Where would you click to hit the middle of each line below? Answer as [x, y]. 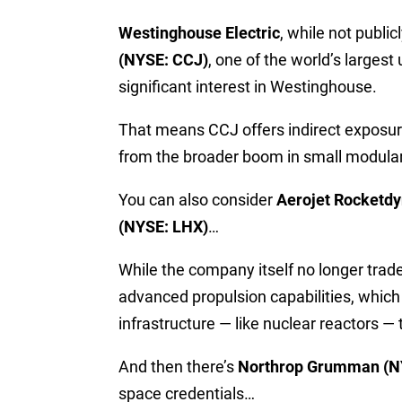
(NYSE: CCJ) [163, 60]
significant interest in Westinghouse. [248, 87]
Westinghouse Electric [199, 33]
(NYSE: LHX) [163, 227]
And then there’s [178, 367]
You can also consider [197, 200]
